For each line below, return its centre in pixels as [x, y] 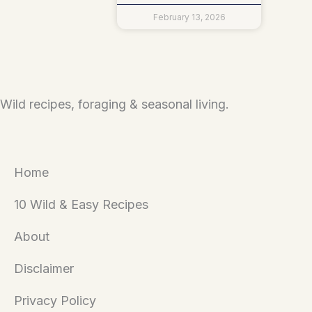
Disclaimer [44, 268]
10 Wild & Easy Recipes [81, 204]
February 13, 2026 [189, 17]
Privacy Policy [55, 300]
